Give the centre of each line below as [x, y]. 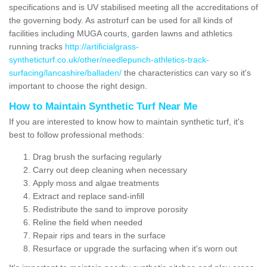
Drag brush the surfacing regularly [97, 156]
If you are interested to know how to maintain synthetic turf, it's [126, 121]
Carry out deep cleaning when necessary [110, 170]
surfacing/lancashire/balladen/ [65, 72]
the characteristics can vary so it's [186, 72]
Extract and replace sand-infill [89, 196]
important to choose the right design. [78, 86]
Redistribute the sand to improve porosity [110, 209]
